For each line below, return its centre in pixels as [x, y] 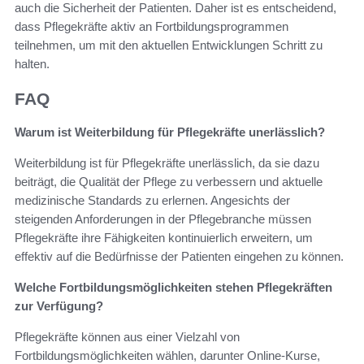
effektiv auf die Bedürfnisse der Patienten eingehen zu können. [179, 256]
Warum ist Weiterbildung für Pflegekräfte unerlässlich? [170, 132]
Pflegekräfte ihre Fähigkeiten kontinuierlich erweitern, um [164, 237]
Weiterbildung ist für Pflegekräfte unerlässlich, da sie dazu [167, 162]
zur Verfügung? [59, 305]
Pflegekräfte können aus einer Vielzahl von [127, 336]
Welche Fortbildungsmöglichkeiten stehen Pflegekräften [173, 287]
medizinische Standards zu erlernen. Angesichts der [152, 200]
